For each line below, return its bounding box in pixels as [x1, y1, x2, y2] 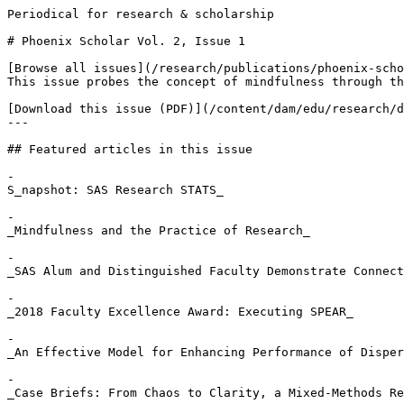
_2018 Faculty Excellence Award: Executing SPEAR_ [7, 305, 353, 318]
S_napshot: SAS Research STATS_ [7, 183, 224, 197]
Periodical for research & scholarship [7, 7, 274, 21]
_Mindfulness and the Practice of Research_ [7, 224, 310, 237]
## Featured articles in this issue [7, 142, 252, 156]
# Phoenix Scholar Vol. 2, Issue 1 [7, 34, 245, 48]
